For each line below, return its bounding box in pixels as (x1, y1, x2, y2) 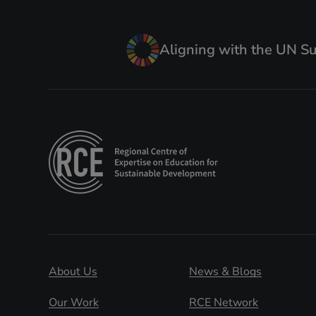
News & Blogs (189, 264, 262, 280)
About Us (49, 264, 97, 280)
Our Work (49, 295, 99, 311)
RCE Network (189, 295, 258, 311)
